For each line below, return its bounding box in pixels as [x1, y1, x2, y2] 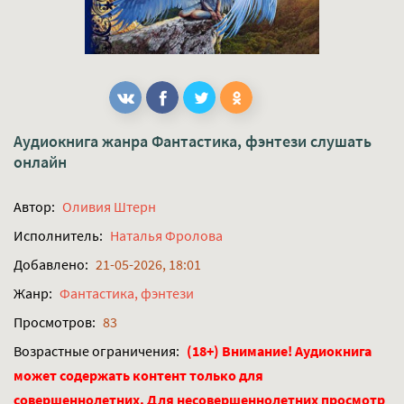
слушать [307, 131, 372, 152]
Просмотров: [14, 313, 96, 332]
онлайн [14, 151, 67, 173]
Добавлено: [14, 255, 88, 274]
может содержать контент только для [14, 366, 263, 385]
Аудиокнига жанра [14, 131, 151, 152]
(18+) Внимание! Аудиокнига [187, 342, 372, 361]
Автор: [14, 197, 55, 216]
